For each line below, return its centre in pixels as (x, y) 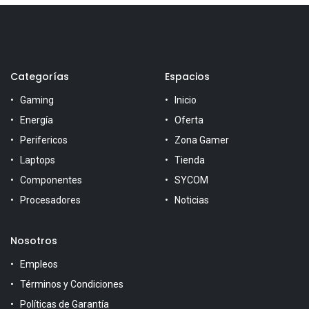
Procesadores (50, 200)
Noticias (192, 200)
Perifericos (44, 140)
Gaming (37, 100)
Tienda (190, 160)
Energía (37, 120)
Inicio (186, 100)
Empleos (39, 265)
